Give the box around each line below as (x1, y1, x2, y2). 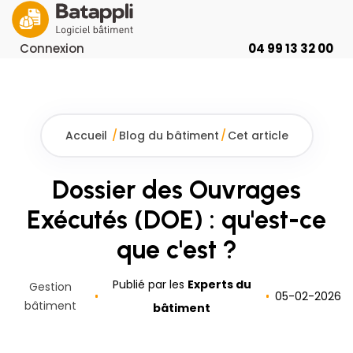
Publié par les (112, 277, 188, 292)
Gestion (28, 279, 72, 295)
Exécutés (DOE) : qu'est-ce (27, 205, 326, 235)
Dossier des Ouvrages (52, 175, 301, 205)
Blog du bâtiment (118, 128, 219, 143)
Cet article (227, 128, 288, 143)
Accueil (65, 128, 110, 143)
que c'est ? (116, 235, 237, 265)
